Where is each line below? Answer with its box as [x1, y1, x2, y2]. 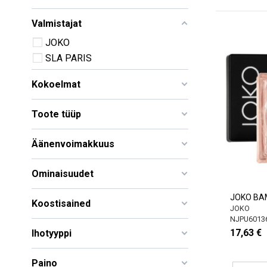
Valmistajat [32, 17, 82, 29]
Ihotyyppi [32, 227, 72, 239]
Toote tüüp [32, 108, 81, 120]
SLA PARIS [45, 52, 92, 64]
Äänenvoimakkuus [32, 138, 114, 150]
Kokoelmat [32, 78, 80, 90]
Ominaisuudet [32, 167, 94, 179]
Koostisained [32, 197, 91, 209]
